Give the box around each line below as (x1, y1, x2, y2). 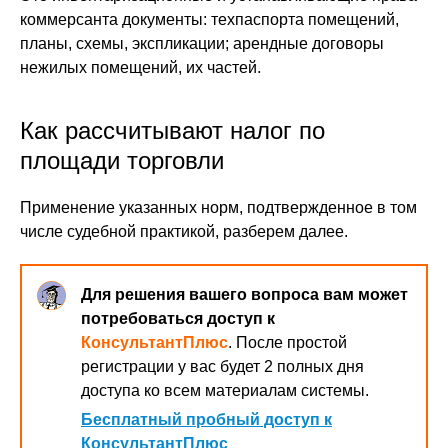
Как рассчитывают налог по (20, 117, 325, 144)
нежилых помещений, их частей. (20, 59, 261, 76)
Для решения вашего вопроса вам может (81, 286, 408, 303)
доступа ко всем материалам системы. (81, 382, 369, 399)
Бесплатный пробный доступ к (81, 411, 332, 428)
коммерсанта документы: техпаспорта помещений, (20, 11, 399, 28)
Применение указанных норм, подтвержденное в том (20, 199, 417, 216)
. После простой (228, 334, 347, 351)
